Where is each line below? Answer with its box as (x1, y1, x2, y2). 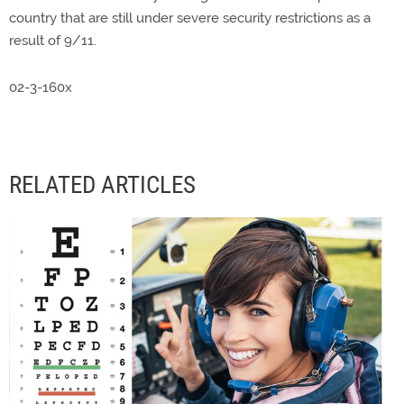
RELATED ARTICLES (9, 170, 196, 199)
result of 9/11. (9, 32, 96, 49)
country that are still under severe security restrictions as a (9, 10, 371, 26)
